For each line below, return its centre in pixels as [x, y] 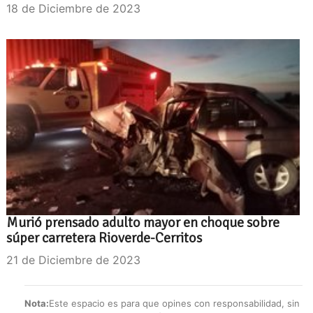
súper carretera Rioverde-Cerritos [104, 238]
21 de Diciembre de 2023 [73, 260]
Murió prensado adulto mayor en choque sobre [143, 222]
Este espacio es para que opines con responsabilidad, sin [174, 303]
